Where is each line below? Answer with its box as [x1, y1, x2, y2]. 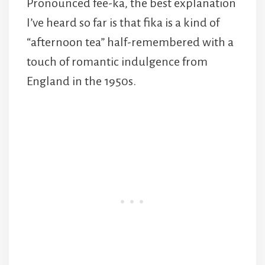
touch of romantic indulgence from [27, 55, 208, 69]
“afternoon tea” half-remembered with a [27, 35, 234, 49]
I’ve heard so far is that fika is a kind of [27, 16, 219, 30]
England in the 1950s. [27, 75, 136, 88]
